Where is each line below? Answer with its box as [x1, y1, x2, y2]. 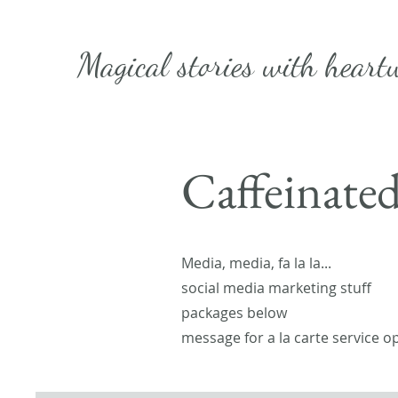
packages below [181, 303, 287, 322]
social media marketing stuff [181, 278, 371, 298]
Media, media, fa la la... [181, 253, 331, 273]
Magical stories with [77, 45, 325, 84]
